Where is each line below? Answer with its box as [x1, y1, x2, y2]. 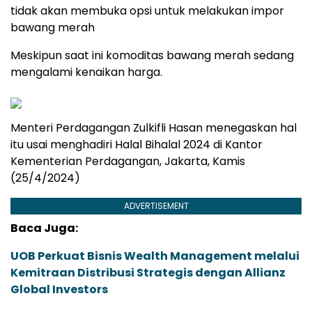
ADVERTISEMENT [123, 200, 189, 212]
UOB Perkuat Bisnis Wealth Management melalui [10, 248, 299, 265]
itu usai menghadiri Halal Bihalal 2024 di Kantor [10, 136, 263, 153]
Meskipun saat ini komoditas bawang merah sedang [10, 47, 294, 64]
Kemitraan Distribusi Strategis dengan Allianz [10, 265, 286, 281]
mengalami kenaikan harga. [10, 64, 162, 81]
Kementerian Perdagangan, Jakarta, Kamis [10, 153, 245, 170]
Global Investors [10, 281, 108, 298]
